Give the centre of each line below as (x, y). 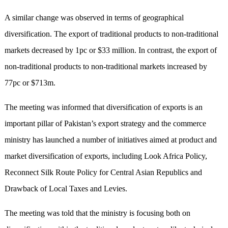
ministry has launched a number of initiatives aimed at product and (110, 140)
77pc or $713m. (30, 83)
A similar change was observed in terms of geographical (94, 18)
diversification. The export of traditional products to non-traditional (111, 34)
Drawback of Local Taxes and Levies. (66, 189)
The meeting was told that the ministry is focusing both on (97, 213)
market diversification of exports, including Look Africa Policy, (106, 156)
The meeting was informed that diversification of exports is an (103, 107)
